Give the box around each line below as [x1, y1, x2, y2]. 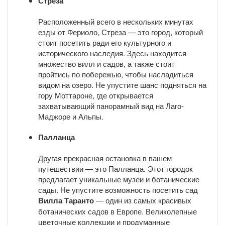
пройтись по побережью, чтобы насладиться [38, 69, 193, 80]
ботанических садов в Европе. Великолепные [38, 206, 197, 217]
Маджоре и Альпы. [38, 111, 103, 122]
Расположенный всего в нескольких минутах [38, 16, 193, 27]
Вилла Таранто [38, 195, 94, 206]
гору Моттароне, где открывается [38, 90, 153, 101]
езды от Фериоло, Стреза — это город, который [38, 27, 203, 38]
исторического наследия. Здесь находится [38, 48, 186, 59]
